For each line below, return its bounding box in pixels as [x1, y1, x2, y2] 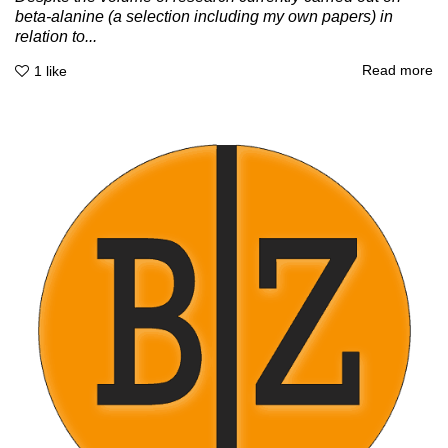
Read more [362, 62, 433, 78]
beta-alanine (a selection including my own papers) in [15, 8, 393, 25]
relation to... [15, 28, 97, 45]
